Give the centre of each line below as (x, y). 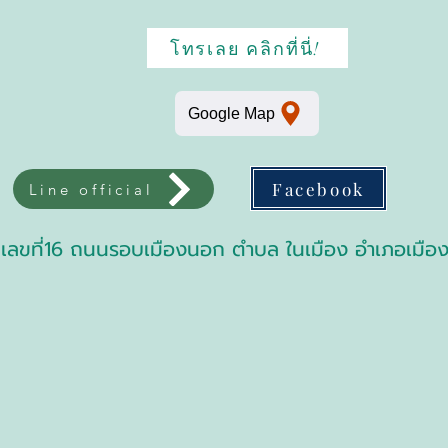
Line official (91, 189)
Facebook (318, 188)
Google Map (231, 113)
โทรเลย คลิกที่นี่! (245, 48)
